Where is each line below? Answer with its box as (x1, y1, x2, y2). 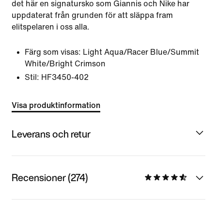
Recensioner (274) (12, 170, 88, 185)
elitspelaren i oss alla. (12, 23, 90, 31)
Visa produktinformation (12, 101, 100, 109)
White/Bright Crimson (25, 60, 106, 68)
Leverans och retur (12, 126, 91, 141)
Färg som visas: (25, 48, 81, 56)
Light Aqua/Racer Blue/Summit (83, 48, 199, 56)
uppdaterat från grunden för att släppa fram (12, 11, 173, 19)
